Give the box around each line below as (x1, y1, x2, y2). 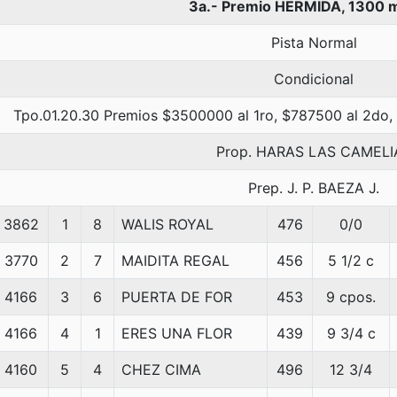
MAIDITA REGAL (121, 252, 230, 269)
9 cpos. (326, 288, 376, 306)
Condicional (274, 70, 354, 88)
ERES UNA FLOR (121, 324, 232, 342)
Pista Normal (270, 34, 357, 51)
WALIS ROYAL (121, 215, 214, 233)
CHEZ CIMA (121, 361, 201, 378)
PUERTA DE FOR (121, 288, 232, 306)
